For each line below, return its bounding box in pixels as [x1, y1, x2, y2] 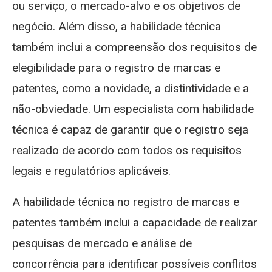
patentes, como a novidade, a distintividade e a [12, 81, 249, 95]
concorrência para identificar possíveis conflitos [12, 256, 257, 271]
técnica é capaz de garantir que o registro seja [12, 122, 248, 137]
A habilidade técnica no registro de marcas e [12, 194, 239, 209]
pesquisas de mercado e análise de [12, 236, 192, 250]
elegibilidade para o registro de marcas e [12, 60, 220, 75]
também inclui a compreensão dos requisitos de [12, 39, 257, 54]
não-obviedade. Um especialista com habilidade [12, 101, 254, 116]
